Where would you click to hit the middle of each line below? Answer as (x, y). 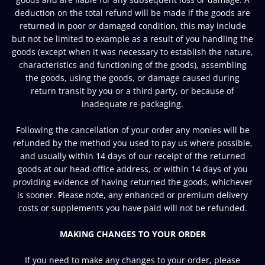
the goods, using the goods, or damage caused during (132, 77)
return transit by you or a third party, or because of (132, 91)
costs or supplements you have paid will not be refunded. (132, 208)
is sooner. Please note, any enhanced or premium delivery (132, 195)
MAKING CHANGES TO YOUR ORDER (132, 234)
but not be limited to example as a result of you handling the (132, 38)
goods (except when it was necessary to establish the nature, (132, 51)
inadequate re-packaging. (132, 104)
